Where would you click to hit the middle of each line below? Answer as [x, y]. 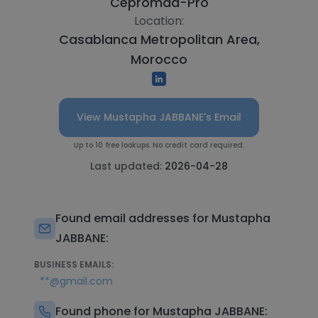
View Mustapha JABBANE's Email [159, 117]
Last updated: [127, 166]
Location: [159, 21]
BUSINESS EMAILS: [74, 264]
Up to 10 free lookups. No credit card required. [159, 145]
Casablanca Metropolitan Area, [159, 39]
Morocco [159, 59]
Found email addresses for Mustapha [163, 218]
